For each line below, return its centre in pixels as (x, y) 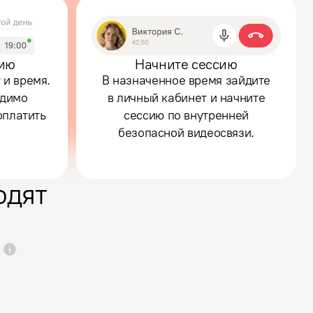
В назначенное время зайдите (186, 80)
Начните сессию (186, 64)
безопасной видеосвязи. (186, 132)
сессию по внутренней (186, 115)
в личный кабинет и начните (186, 97)
